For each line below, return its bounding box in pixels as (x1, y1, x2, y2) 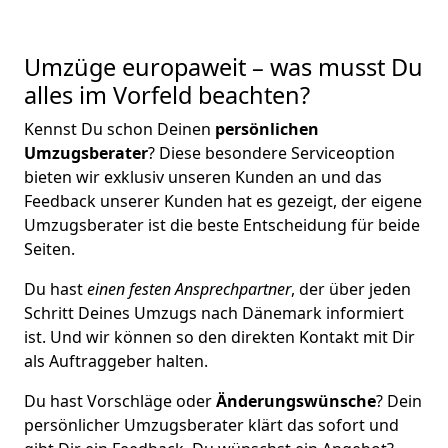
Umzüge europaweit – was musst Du (24, 51, 423, 83)
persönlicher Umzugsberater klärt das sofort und (24, 414, 399, 436)
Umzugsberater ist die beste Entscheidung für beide (24, 214, 420, 236)
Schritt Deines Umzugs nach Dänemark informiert (24, 302, 404, 324)
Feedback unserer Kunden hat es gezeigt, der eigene (24, 190, 422, 212)
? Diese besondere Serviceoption (148, 142, 395, 164)
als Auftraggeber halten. (24, 350, 208, 372)
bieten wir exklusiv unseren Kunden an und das (24, 166, 382, 188)
